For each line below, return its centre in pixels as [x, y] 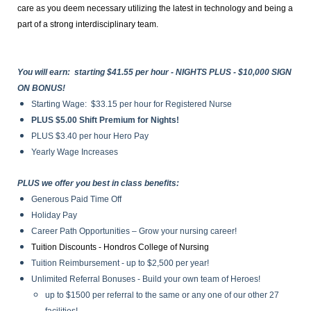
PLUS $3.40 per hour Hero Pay [91, 136]
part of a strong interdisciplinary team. [89, 24]
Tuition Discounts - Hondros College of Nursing [120, 247]
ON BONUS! [42, 88]
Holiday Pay [54, 215]
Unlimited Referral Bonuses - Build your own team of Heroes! [146, 279]
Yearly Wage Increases [75, 152]
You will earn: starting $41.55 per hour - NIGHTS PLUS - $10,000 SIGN [154, 72]
